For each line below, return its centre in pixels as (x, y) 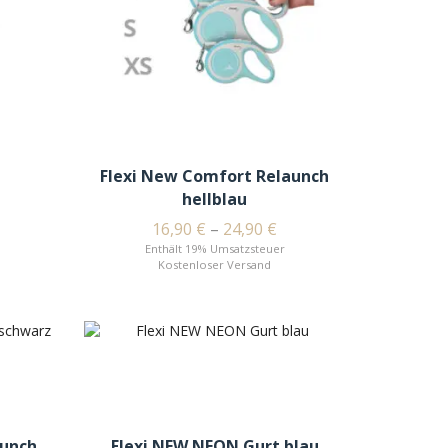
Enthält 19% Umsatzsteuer (214, 249)
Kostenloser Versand (215, 265)
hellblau (215, 199)
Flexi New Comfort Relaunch (215, 176)
